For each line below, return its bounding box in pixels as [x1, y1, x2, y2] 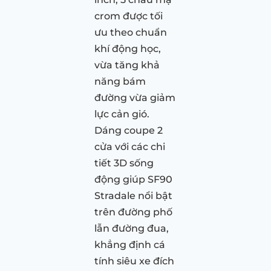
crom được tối [94, 10, 163, 22]
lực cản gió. [94, 108, 149, 120]
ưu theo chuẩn [94, 26, 167, 38]
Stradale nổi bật [94, 189, 172, 201]
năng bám [94, 75, 146, 87]
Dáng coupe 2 [94, 124, 163, 136]
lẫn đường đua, [94, 222, 169, 234]
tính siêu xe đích [94, 255, 174, 267]
